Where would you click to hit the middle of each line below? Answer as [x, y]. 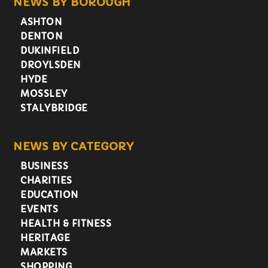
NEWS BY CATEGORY [74, 147]
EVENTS [39, 209]
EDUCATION [49, 195]
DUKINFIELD [50, 51]
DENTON [42, 36]
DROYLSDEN [51, 65]
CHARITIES [46, 181]
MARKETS [44, 252]
